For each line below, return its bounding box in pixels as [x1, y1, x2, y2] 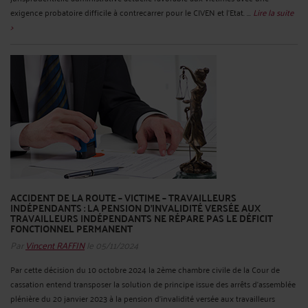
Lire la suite [253, 5, 294, 20]
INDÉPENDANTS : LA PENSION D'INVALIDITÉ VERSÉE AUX [10, 199, 261, 217]
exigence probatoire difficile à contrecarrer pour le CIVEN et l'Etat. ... [10, 5, 253, 20]
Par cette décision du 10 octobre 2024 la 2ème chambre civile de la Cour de [10, 262, 280, 277]
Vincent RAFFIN [25, 236, 85, 254]
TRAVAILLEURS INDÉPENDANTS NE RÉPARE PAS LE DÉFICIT [10, 209, 273, 228]
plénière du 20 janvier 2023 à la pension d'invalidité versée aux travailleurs [10, 291, 275, 306]
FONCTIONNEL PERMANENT [10, 219, 133, 238]
